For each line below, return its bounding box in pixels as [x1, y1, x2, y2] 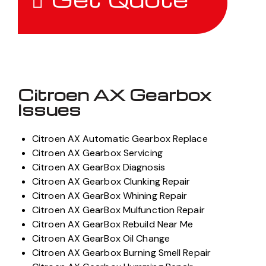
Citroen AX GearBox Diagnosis [32, 161, 165, 174]
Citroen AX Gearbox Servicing [32, 147, 163, 160]
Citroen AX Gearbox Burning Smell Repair [32, 246, 211, 259]
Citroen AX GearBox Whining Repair [32, 189, 188, 202]
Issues [18, 99, 81, 121]
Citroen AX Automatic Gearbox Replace [32, 132, 208, 145]
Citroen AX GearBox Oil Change [32, 232, 170, 245]
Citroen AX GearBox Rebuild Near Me [32, 218, 194, 231]
